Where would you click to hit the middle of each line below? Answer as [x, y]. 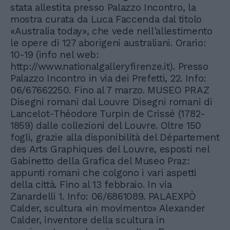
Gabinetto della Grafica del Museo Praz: [100, 161]
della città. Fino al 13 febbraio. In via [91, 185]
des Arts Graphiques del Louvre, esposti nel [110, 149]
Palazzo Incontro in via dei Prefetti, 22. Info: [108, 79]
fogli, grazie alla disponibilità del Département [115, 138]
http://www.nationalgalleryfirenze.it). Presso [109, 67]
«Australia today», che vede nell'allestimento [111, 31]
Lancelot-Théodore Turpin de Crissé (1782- [108, 114]
